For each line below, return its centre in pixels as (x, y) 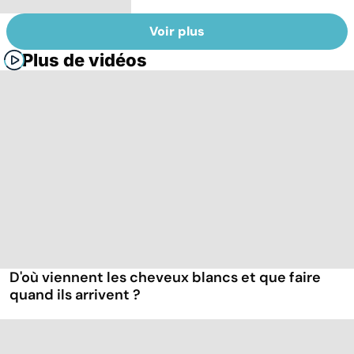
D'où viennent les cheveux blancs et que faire (165, 278)
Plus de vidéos (85, 60)
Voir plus (177, 32)
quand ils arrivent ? (75, 295)
